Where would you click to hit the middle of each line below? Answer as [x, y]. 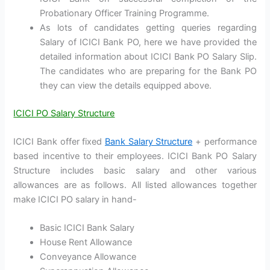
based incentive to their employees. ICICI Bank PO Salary [135, 156]
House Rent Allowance [86, 243]
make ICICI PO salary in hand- [75, 199]
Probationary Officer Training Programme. [125, 13]
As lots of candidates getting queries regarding [148, 27]
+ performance [224, 141]
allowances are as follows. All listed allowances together [135, 185]
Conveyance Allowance [88, 257]
